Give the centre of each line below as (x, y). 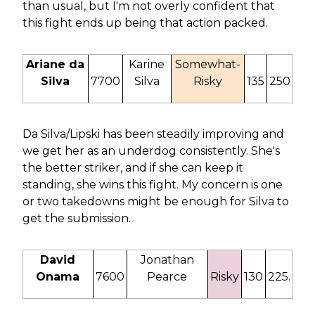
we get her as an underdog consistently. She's (151, 150)
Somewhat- (207, 64)
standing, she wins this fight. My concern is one (152, 184)
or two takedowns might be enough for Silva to (155, 201)
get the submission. (76, 218)
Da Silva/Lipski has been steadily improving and (153, 134)
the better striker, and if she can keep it (133, 167)
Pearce (167, 276)
